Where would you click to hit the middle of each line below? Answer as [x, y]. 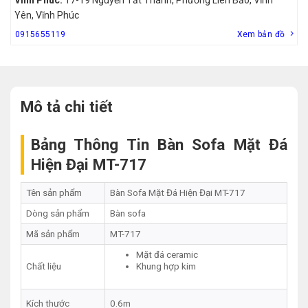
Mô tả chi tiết [67, 106]
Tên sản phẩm [54, 192]
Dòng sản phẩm [57, 213]
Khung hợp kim [166, 266]
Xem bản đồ [261, 34]
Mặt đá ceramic [167, 254]
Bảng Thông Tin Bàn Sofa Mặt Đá [159, 144]
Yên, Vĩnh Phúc [47, 15]
